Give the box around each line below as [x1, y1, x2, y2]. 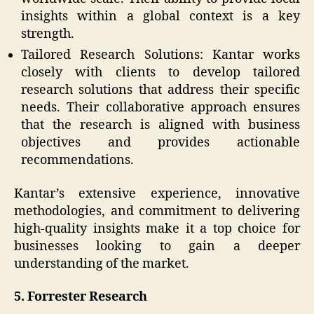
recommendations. [21, 152, 134, 169]
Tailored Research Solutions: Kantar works [21, 47, 300, 64]
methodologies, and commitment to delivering [14, 203, 300, 219]
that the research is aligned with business [21, 117, 300, 134]
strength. [21, 26, 74, 43]
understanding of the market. [14, 255, 189, 272]
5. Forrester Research [14, 289, 147, 306]
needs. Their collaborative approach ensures [21, 100, 300, 116]
